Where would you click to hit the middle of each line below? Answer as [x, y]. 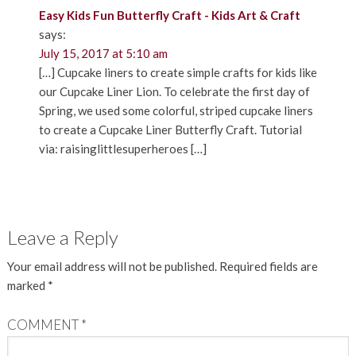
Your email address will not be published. [112, 266]
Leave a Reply [62, 237]
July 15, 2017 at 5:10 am [103, 53]
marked [27, 285]
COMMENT [44, 324]
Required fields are [268, 266]
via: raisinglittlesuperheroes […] [122, 148]
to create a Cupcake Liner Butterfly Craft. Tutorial [170, 129]
